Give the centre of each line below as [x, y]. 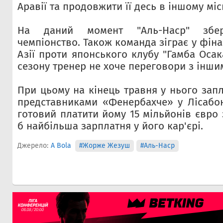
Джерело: [33, 146]
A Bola [61, 146]
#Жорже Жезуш [104, 146]
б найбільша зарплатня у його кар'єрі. [110, 126]
